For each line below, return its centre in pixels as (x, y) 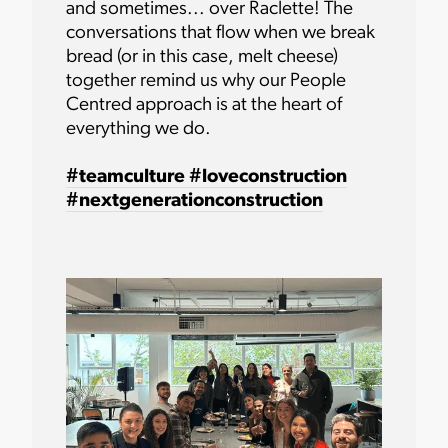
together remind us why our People (206, 82)
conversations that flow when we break (221, 34)
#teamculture (126, 178)
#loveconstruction (266, 178)
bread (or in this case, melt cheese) (202, 58)
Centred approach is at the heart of (204, 106)
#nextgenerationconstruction (195, 202)
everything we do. (139, 130)
